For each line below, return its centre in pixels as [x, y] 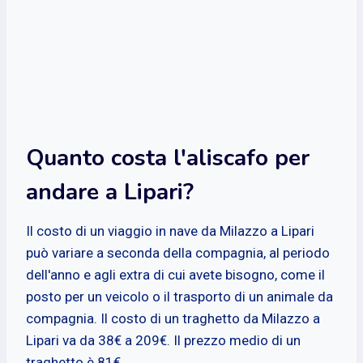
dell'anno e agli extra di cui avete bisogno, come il [175, 274]
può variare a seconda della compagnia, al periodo [178, 252]
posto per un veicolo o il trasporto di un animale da [179, 296]
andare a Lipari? [110, 192]
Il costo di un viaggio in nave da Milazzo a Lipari [170, 231]
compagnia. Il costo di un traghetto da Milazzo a [173, 318]
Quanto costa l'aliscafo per [168, 158]
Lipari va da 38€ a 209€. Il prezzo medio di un [163, 340]
